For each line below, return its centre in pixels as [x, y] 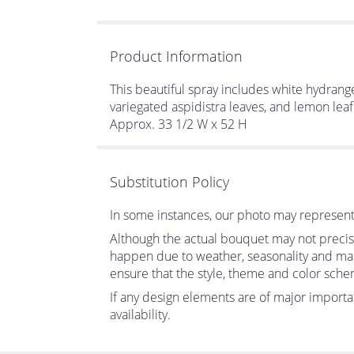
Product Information [176, 56]
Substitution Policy [169, 181]
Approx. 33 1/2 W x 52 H [179, 124]
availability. [140, 314]
